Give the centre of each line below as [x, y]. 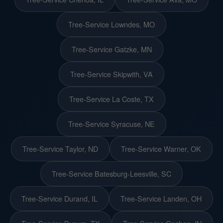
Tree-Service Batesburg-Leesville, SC [111, 173]
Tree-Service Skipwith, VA [111, 74]
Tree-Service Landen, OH [161, 198]
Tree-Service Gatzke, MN [111, 49]
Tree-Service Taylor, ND [60, 148]
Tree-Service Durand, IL [59, 198]
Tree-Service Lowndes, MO [111, 24]
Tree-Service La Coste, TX [111, 99]
